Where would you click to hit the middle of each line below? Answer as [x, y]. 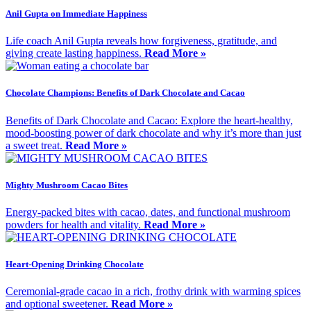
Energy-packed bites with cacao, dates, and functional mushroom [148, 212]
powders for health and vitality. [75, 224]
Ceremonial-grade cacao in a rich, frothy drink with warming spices [153, 292]
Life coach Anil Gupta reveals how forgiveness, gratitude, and [141, 41]
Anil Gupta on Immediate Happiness [76, 14]
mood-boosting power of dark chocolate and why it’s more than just [153, 133]
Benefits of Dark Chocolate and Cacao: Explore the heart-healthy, [149, 120]
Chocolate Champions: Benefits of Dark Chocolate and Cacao [125, 93]
